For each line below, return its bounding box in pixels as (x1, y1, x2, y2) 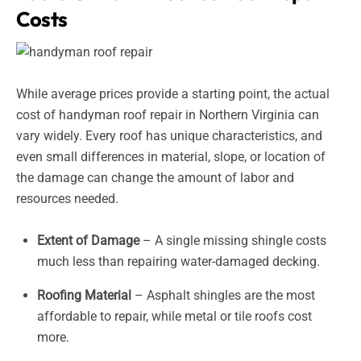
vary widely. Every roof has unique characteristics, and (16, 128, 322, 144)
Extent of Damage (36, 233, 139, 249)
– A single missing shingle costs (139, 233, 326, 249)
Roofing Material (36, 288, 131, 304)
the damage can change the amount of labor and (16, 170, 294, 186)
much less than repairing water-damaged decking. (36, 254, 320, 270)
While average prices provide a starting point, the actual (16, 86, 330, 102)
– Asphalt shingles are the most (131, 288, 315, 304)
